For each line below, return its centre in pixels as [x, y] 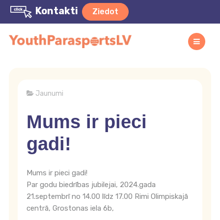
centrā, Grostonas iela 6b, [70, 208]
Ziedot [105, 12]
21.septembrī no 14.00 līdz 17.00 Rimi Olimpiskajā [107, 196]
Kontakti [57, 11]
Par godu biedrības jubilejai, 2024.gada [91, 185]
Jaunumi [49, 94]
